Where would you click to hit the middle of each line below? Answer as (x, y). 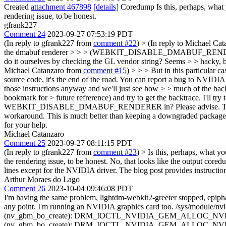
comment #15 (105, 70)
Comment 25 (25, 143)
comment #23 (115, 152)
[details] (106, 7)
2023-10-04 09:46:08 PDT (90, 188)
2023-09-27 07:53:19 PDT (90, 34)
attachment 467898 (61, 7)
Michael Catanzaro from (44, 70)
